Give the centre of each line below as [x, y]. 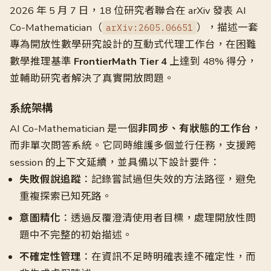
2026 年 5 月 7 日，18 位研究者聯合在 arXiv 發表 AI [128, 11]
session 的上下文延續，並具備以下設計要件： [115, 162]
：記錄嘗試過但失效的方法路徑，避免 [168, 179]
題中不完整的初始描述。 [76, 235]
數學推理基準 [42, 61]
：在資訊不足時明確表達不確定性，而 [168, 257]
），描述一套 [227, 28]
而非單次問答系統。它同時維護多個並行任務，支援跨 [133, 145]
